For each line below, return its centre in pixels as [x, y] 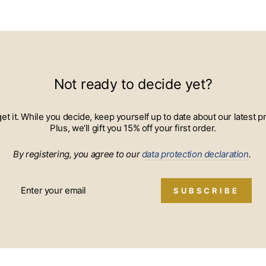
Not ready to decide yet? [133, 84]
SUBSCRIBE [206, 190]
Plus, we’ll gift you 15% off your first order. [133, 128]
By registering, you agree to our [77, 154]
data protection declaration [195, 154]
